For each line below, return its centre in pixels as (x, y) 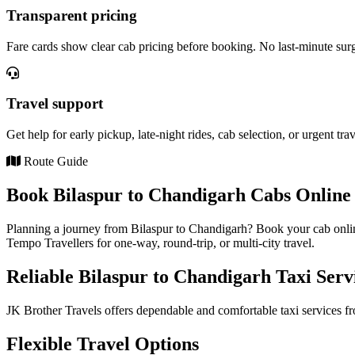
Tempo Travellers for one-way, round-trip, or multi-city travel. (160, 242)
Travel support (55, 104)
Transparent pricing (72, 15)
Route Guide (54, 162)
